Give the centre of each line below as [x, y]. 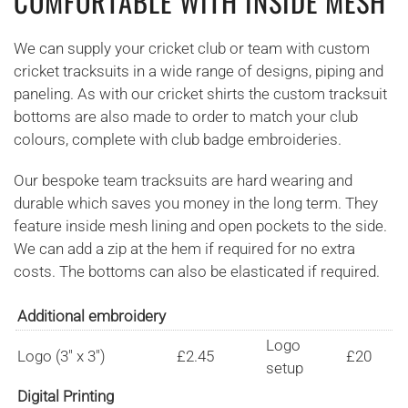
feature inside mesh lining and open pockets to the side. [200, 226]
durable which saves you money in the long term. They [196, 203]
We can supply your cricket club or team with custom [192, 48]
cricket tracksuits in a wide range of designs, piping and [199, 71]
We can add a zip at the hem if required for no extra [184, 249]
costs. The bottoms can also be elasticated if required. [199, 271]
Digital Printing [66, 396]
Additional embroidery [92, 316]
